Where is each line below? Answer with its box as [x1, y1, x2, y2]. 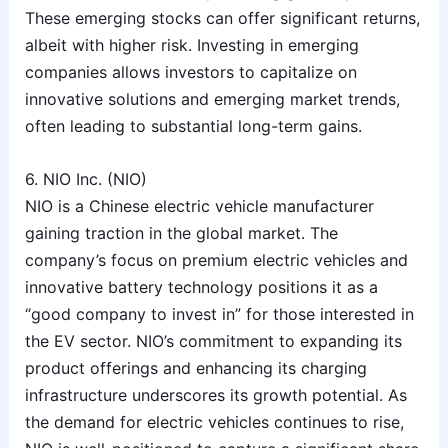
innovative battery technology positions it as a [24, 276, 378, 297]
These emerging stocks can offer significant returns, [24, 8, 420, 29]
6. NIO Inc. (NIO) [24, 168, 147, 189]
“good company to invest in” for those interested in [24, 303, 414, 324]
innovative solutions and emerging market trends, [24, 89, 400, 110]
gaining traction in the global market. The [24, 222, 338, 243]
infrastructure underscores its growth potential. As [24, 384, 407, 405]
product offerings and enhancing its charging [24, 357, 367, 378]
